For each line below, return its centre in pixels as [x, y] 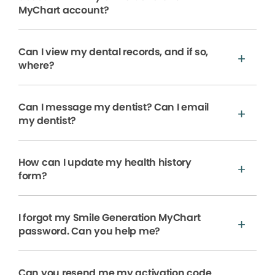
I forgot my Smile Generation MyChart [110, 218]
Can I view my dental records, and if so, [114, 52]
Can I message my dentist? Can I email [114, 107]
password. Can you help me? [89, 231]
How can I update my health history [105, 163]
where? [37, 66]
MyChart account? [64, 10]
